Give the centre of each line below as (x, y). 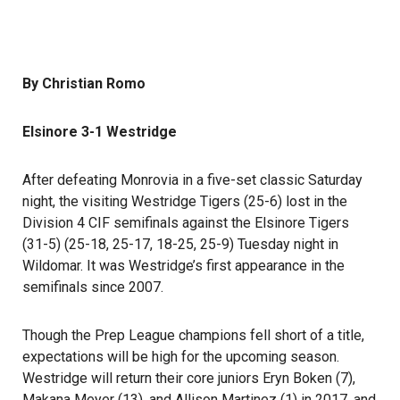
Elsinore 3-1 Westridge (100, 132)
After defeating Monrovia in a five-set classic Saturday (192, 180)
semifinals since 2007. (93, 287)
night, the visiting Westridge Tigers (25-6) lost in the (185, 201)
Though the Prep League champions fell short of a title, (193, 335)
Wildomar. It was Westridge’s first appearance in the (183, 266)
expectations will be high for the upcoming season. (181, 357)
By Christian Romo (84, 83)
